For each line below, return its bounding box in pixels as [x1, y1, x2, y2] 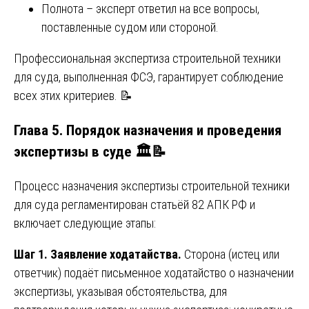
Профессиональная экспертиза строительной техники [14, 50, 281, 66]
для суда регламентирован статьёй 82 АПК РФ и [14, 197, 255, 212]
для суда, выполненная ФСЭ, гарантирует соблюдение [14, 69, 283, 84]
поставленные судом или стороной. [41, 19, 219, 34]
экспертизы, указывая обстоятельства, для [14, 283, 227, 299]
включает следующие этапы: [14, 215, 156, 230]
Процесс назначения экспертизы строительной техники [14, 178, 290, 193]
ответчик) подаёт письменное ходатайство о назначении [14, 265, 294, 280]
